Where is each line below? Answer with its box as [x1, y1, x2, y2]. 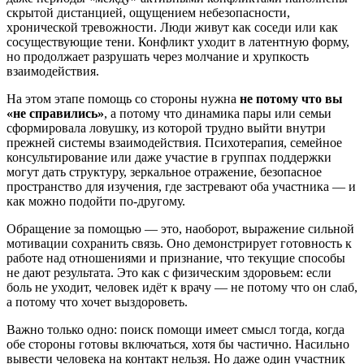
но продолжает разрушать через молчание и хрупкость [6, 50, 309, 64]
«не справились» [6, 106, 104, 121]
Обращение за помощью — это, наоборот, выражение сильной [6, 222, 354, 236]
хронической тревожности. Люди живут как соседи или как [6, 20, 338, 35]
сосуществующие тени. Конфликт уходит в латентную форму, [6, 35, 349, 50]
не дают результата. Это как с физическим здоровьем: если [6, 266, 331, 280]
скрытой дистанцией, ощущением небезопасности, [6, 6, 290, 20]
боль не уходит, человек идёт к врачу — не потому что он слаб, [6, 280, 357, 295]
